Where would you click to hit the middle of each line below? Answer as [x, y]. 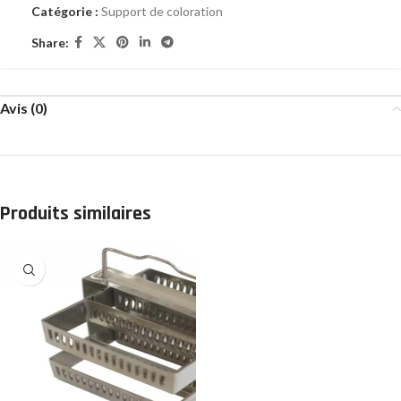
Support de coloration [162, 11]
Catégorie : [65, 11]
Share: [50, 42]
